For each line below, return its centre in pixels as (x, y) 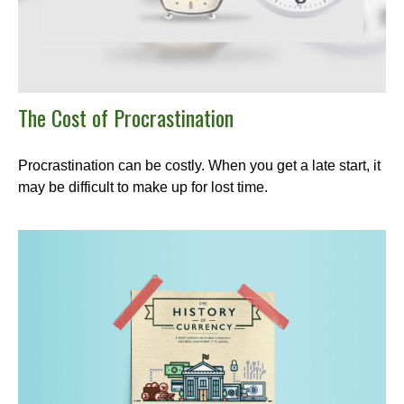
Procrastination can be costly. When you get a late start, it (199, 166)
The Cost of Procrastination (126, 118)
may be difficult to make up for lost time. (143, 188)
